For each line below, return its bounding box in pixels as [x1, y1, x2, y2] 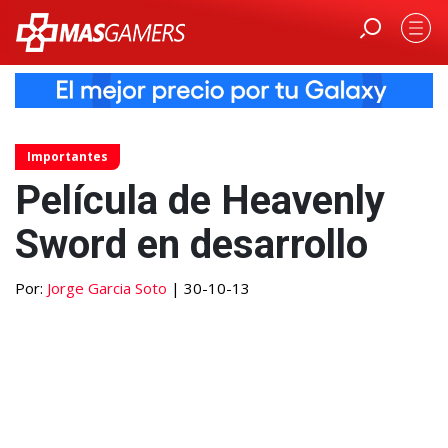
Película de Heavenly [15, 176, 385, 224]
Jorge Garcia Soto [47, 277, 167, 298]
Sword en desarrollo [15, 220, 368, 268]
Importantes [27, 147, 108, 165]
